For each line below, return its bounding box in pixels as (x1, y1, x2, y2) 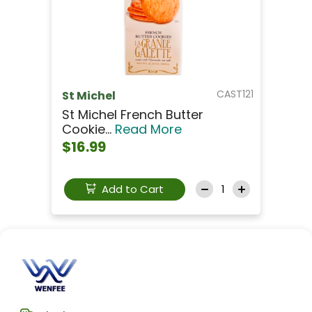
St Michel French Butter (62, 105, 203, 123)
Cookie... (62, 120, 115, 138)
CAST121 (217, 86, 253, 101)
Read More (115, 120, 182, 138)
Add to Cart (96, 181, 164, 196)
